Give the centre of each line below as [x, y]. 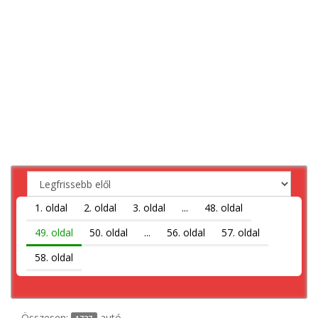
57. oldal [241, 233]
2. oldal [100, 208]
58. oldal [54, 258]
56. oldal [186, 233]
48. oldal [224, 208]
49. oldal [54, 233]
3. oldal [149, 208]
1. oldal [51, 208]
